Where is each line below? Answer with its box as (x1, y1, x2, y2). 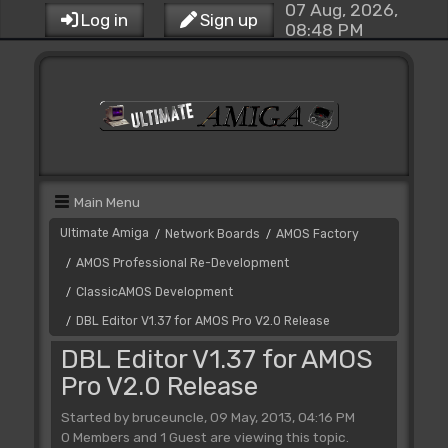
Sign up (199, 10, 258, 30)
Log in (80, 10, 128, 30)
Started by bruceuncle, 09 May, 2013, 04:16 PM (60, 408, 355, 425)
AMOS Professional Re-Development (75, 256, 289, 270)
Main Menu (73, 194, 140, 210)
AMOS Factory (275, 227, 359, 241)
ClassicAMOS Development (75, 285, 233, 299)
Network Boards (164, 227, 260, 241)
